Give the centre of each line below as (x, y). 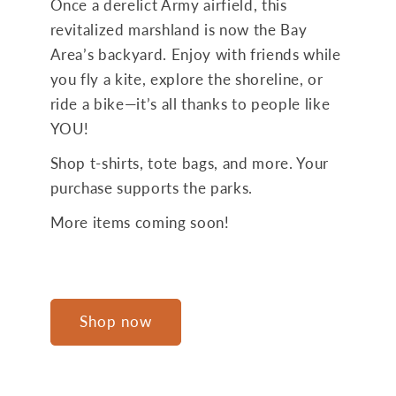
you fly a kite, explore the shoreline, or (187, 79)
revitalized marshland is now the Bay (179, 30)
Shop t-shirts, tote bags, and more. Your (189, 163)
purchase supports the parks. (151, 188)
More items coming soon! (140, 222)
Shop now (116, 321)
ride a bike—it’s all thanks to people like (190, 104)
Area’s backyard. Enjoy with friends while (195, 54)
